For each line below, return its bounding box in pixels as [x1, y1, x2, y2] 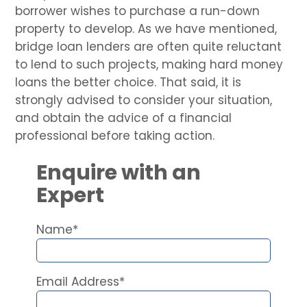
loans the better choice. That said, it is [15, 73, 242, 90]
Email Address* [36, 273, 125, 290]
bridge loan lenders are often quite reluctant [15, 38, 282, 55]
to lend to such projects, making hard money [15, 56, 284, 73]
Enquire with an [36, 158, 201, 187]
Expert [36, 180, 104, 210]
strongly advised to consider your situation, [15, 91, 273, 108]
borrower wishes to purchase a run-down [15, 2, 260, 19]
